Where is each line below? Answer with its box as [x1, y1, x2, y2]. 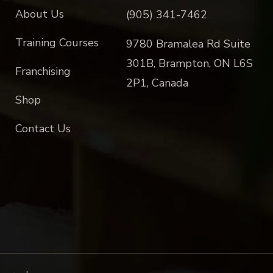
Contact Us [15, 121, 71, 136]
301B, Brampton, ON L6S [126, 56, 253, 71]
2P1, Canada [126, 76, 188, 90]
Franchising [15, 64, 71, 79]
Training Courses [15, 35, 99, 50]
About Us [15, 7, 65, 21]
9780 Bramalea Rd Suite [126, 37, 250, 51]
